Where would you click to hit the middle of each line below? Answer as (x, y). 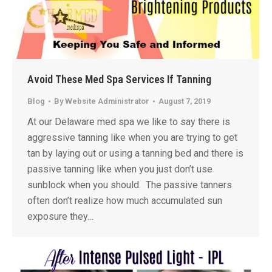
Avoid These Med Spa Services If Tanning (119, 79)
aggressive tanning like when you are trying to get (132, 138)
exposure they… (60, 216)
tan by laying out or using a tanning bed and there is (135, 153)
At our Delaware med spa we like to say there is (129, 122)
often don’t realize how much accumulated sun (125, 201)
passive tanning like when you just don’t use (120, 169)
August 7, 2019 (185, 101)
